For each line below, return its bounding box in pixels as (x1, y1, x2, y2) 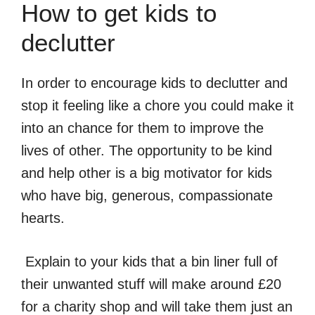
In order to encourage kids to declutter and (21, 75, 288, 91)
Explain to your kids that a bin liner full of (21, 253, 278, 269)
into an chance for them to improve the (21, 120, 264, 136)
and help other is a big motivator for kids (21, 165, 272, 181)
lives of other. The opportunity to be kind (21, 142, 272, 158)
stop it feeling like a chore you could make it (21, 97, 294, 113)
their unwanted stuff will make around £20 (21, 276, 281, 292)
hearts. (21, 210, 65, 226)
